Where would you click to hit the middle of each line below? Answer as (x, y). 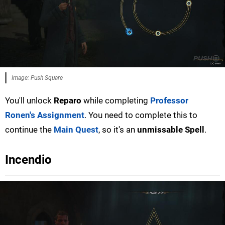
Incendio (28, 159)
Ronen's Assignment (45, 115)
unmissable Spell (171, 129)
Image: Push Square (37, 78)
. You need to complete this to (141, 115)
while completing (116, 100)
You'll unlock (29, 100)
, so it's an (118, 129)
